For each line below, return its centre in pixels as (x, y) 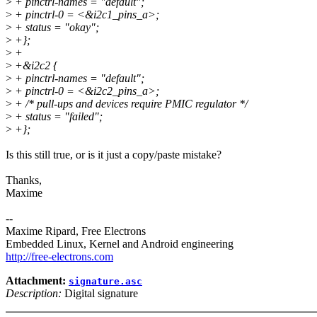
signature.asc (105, 282)
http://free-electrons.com (59, 257)
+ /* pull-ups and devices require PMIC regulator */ (130, 104)
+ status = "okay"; (56, 28)
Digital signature (100, 294)
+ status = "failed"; (57, 117)
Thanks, (24, 180)
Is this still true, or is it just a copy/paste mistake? (114, 155)
